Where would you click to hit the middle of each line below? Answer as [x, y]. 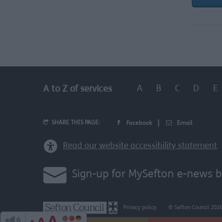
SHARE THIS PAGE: [74, 123]
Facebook [139, 124]
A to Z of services [78, 89]
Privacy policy [140, 208]
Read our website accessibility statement [140, 146]
